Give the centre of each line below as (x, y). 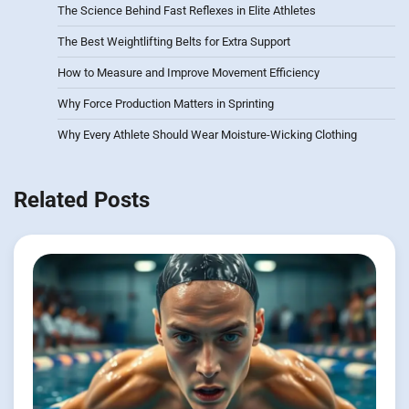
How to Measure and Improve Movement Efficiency (189, 72)
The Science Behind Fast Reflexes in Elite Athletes (187, 10)
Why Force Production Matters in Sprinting (166, 103)
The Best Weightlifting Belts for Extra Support (174, 41)
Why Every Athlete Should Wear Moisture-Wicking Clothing (207, 134)
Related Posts (82, 199)
